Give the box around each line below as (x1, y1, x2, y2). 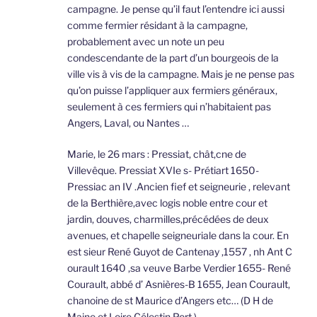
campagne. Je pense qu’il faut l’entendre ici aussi (67, 3, 284, 16)
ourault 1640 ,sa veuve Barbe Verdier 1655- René (67, 262, 291, 275)
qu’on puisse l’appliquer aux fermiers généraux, (67, 84, 277, 97)
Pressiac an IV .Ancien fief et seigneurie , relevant (67, 180, 290, 193)
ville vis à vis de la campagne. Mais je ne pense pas (67, 68, 294, 81)
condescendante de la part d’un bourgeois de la (67, 52, 279, 64)
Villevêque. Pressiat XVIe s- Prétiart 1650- (67, 164, 259, 177)
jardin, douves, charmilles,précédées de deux (67, 213, 269, 226)
